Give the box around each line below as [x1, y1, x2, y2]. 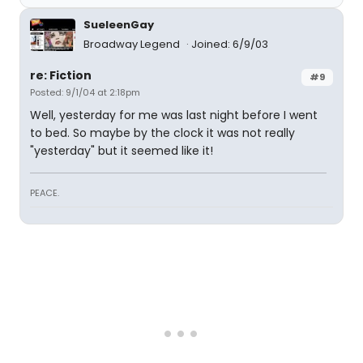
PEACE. [30, 186, 59, 200]
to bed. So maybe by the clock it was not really [30, 125, 295, 142]
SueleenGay [83, 17, 154, 33]
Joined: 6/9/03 [191, 36, 268, 53]
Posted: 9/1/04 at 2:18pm [30, 86, 140, 100]
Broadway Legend [83, 36, 182, 53]
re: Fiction [30, 67, 92, 84]
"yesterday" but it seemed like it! [30, 143, 213, 160]
